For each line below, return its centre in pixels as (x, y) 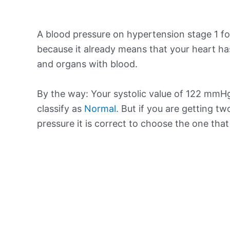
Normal (100, 108)
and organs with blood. (87, 64)
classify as (61, 108)
